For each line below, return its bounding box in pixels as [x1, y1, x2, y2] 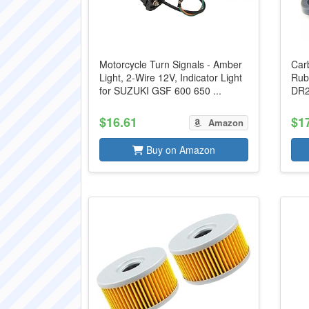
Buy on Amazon [143, 143, 215, 157]
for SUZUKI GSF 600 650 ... [99, 83, 221, 97]
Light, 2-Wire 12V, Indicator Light [99, 70, 242, 84]
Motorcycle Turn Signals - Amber [99, 57, 242, 71]
